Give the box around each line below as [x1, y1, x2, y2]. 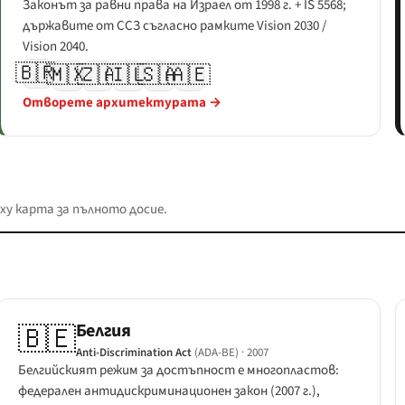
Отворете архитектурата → [22, 92, 221, 112]
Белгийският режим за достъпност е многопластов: [17, 360, 339, 380]
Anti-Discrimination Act [75, 344, 192, 361]
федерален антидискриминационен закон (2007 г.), [17, 381, 320, 400]
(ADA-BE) [193, 344, 239, 361]
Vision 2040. [22, 36, 89, 56]
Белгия [75, 317, 131, 344]
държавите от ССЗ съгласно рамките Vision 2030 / [22, 15, 326, 35]
